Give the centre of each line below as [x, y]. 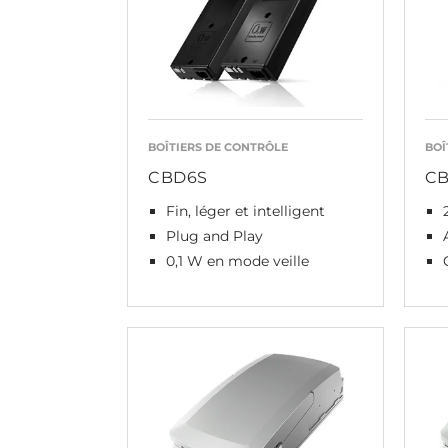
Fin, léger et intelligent [245, 211]
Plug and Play [214, 236]
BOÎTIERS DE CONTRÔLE [218, 147]
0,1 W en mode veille [237, 261]
